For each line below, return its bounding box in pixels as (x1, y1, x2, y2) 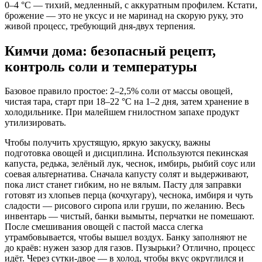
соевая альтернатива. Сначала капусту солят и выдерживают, (5, 169, 249, 180)
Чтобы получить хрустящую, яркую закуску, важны (5, 137, 211, 148)
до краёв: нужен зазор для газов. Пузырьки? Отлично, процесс (5, 243, 255, 253)
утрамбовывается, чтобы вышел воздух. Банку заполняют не (5, 232, 247, 243)
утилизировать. (5, 118, 66, 128)
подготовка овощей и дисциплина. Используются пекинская (5, 148, 248, 158)
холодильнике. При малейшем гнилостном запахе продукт (5, 107, 239, 118)
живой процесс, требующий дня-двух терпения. (5, 20, 195, 31)
